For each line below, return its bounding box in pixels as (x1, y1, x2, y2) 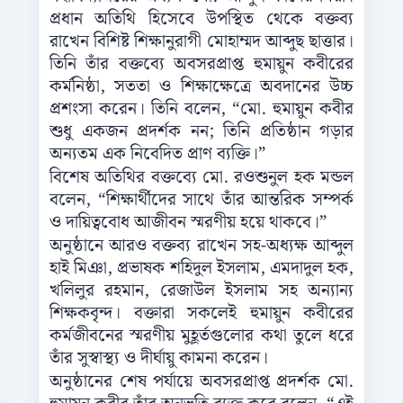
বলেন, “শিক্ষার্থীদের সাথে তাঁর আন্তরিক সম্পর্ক (49, 186, 354, 215)
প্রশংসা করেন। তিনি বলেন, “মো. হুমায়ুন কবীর (49, 95, 354, 124)
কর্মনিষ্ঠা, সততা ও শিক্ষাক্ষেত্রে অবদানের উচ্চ (49, 73, 354, 102)
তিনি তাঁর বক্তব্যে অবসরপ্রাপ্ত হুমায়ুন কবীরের (49, 50, 354, 79)
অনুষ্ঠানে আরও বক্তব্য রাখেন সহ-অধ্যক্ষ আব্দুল (49, 232, 354, 261)
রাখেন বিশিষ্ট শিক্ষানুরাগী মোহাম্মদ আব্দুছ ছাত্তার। (49, 28, 354, 57)
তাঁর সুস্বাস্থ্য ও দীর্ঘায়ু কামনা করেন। (49, 345, 268, 373)
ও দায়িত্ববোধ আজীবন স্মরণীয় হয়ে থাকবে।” (49, 209, 327, 237)
